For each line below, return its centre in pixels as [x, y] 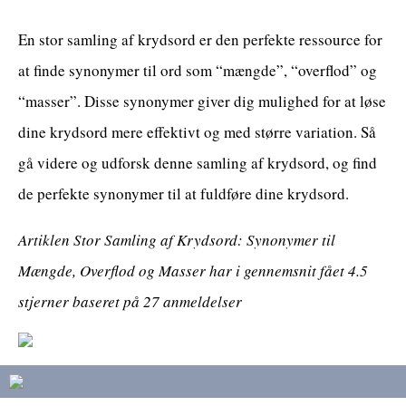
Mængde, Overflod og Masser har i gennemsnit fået [183, 271]
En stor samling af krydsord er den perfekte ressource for [200, 40]
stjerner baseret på [81, 302]
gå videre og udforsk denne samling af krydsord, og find [198, 163]
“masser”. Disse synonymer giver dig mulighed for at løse [202, 101]
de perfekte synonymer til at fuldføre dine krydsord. [184, 194]
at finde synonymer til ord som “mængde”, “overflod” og [198, 71]
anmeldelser [201, 302]
